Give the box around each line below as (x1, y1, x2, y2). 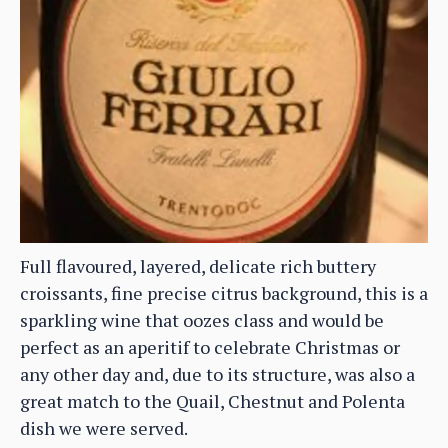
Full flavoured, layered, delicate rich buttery (20, 253, 376, 278)
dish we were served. (20, 415, 188, 440)
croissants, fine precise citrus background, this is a (20, 280, 428, 305)
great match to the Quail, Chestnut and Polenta (20, 388, 405, 413)
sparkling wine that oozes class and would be (20, 307, 384, 332)
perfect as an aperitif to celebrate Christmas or (20, 334, 400, 359)
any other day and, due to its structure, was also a (20, 361, 415, 386)
